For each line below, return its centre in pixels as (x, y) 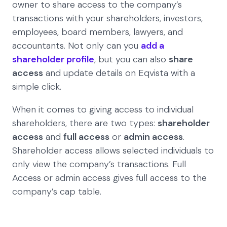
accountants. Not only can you (77, 46)
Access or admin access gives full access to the (109, 178)
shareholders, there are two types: (85, 123)
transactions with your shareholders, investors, (107, 18)
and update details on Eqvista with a (119, 73)
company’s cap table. (57, 192)
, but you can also (131, 60)
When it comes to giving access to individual (103, 110)
